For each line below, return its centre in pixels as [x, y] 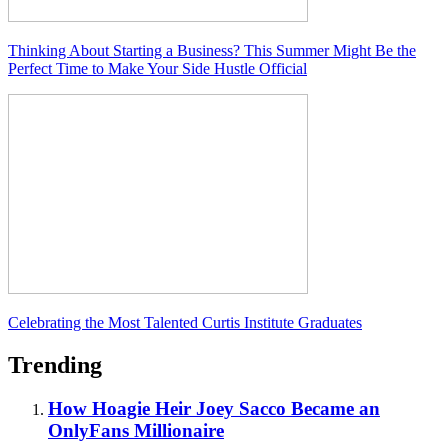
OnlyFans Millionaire [136, 431]
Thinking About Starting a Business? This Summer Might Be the [212, 50]
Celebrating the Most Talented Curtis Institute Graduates [185, 322]
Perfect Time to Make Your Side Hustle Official [157, 68]
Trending [55, 364]
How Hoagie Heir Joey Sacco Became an [214, 409]
